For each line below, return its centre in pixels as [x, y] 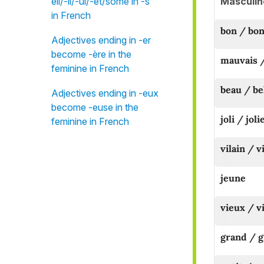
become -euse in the [95, 107]
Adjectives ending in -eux [105, 93]
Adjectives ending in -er [101, 40]
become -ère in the [91, 54]
